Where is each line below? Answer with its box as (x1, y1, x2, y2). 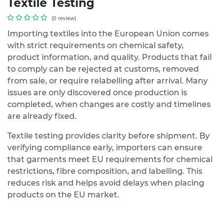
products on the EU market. (7, 190, 119, 200)
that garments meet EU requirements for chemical (7, 155, 213, 165)
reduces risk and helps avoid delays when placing (7, 178, 204, 188)
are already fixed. (7, 111, 77, 121)
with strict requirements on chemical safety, (7, 41, 184, 51)
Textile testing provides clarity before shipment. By (7, 131, 210, 141)
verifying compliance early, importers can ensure (7, 143, 202, 153)
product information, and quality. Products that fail (7, 53, 212, 62)
